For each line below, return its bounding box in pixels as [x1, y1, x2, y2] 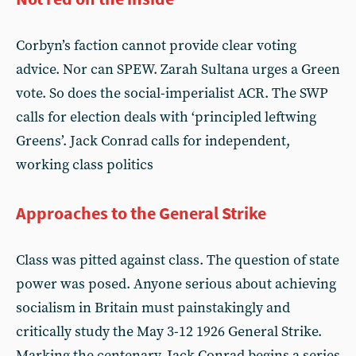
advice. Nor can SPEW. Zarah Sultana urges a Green [16, 60, 340, 79]
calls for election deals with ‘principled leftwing [16, 108, 316, 126]
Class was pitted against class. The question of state [16, 251, 339, 269]
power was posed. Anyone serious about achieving [16, 275, 336, 293]
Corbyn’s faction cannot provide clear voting [16, 37, 296, 55]
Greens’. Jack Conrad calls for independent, [16, 132, 290, 150]
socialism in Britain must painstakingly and [16, 299, 290, 317]
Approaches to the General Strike [16, 202, 266, 224]
